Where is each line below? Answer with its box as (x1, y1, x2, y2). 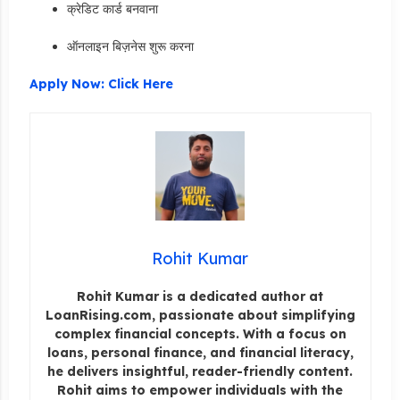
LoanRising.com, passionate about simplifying (45, 306, 355, 323)
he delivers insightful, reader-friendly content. (47, 362, 353, 379)
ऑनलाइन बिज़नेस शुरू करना (66, 37, 194, 54)
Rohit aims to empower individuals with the (57, 381, 343, 398)
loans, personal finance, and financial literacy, (46, 344, 354, 361)
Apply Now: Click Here (29, 75, 173, 92)
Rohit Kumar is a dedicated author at (77, 287, 323, 304)
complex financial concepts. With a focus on (54, 325, 346, 342)
